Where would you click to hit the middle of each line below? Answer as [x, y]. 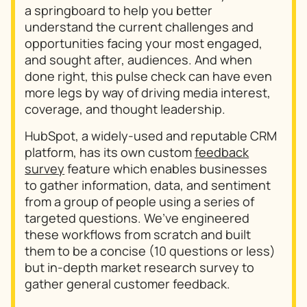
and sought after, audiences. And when [139, 59]
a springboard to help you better [119, 10]
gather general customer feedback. [128, 284]
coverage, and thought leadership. [125, 109]
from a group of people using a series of [140, 202]
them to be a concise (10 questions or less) [150, 251]
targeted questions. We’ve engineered [137, 218]
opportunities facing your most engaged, [144, 43]
